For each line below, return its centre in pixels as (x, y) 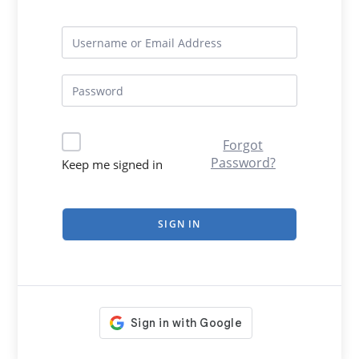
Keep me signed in (113, 164)
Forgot (243, 145)
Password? (243, 163)
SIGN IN (179, 224)
